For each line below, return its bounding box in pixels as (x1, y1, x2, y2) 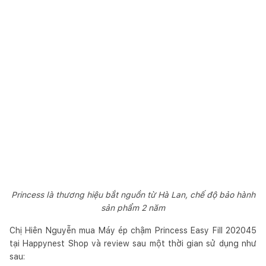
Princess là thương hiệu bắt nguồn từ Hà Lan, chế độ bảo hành (11, 189, 255, 199)
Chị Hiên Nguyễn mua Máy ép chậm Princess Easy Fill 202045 (9, 225, 256, 235)
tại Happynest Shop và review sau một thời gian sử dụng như (9, 238, 256, 248)
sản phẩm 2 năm (101, 202, 165, 213)
